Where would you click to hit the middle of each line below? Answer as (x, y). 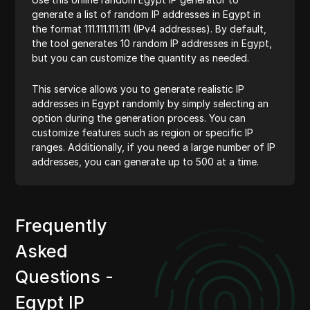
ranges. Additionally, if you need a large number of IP (154, 147)
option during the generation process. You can (139, 118)
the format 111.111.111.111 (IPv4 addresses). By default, (149, 29)
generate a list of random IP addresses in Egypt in (147, 14)
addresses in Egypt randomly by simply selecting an (151, 103)
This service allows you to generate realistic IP (138, 89)
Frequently (61, 226)
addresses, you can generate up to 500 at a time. (146, 162)
